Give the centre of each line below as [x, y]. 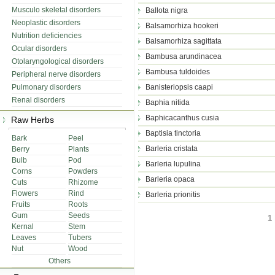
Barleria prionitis [173, 195]
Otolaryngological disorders [58, 61]
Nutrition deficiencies [47, 36]
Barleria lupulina [173, 164]
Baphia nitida [168, 103]
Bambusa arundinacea [184, 56]
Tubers [80, 238]
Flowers [25, 193]
